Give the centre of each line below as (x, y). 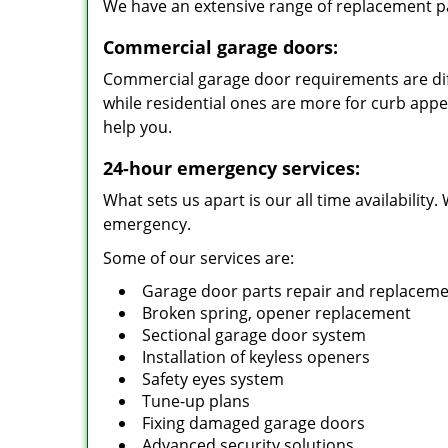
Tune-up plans (196, 401)
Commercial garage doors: (220, 47)
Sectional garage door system (254, 335)
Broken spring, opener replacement (276, 313)
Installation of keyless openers (256, 357)
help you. (137, 127)
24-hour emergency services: (231, 168)
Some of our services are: (198, 258)
